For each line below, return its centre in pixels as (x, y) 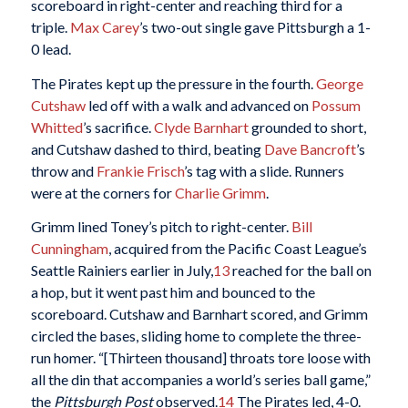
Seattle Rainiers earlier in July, (122, 270)
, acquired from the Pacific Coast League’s (237, 249)
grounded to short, (307, 127)
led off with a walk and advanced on (198, 105)
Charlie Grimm (220, 192)
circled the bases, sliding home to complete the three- (196, 336)
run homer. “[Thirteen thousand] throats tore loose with (200, 358)
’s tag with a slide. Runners (264, 170)
